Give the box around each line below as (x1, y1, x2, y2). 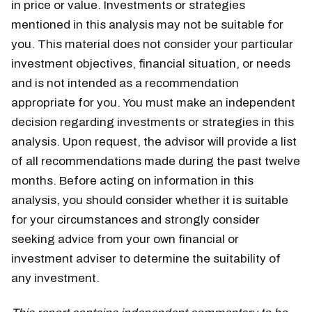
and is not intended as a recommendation (11, 76, 239, 90)
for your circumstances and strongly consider (11, 212, 260, 226)
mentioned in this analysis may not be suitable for (11, 17, 283, 31)
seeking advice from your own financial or (11, 232, 239, 246)
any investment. (11, 271, 100, 285)
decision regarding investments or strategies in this (11, 115, 294, 129)
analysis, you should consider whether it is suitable (11, 193, 288, 207)
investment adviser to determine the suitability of (11, 251, 281, 265)
